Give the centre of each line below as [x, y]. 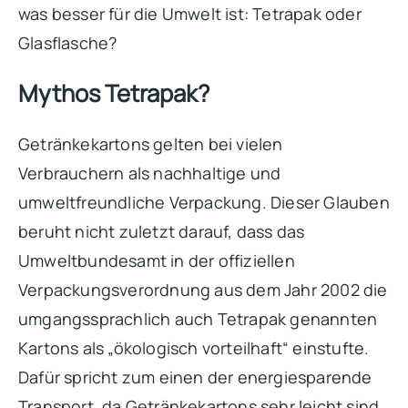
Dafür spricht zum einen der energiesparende [195, 377]
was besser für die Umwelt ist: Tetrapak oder [190, 13]
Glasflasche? [68, 42]
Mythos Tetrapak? [114, 93]
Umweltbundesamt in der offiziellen [157, 260]
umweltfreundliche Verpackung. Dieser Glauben [204, 202]
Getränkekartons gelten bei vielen [151, 143]
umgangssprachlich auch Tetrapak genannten [198, 318]
